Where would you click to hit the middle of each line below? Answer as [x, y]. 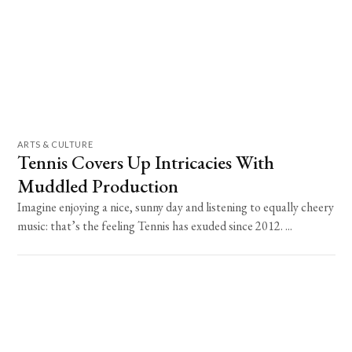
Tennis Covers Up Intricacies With [146, 162]
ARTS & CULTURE [55, 144]
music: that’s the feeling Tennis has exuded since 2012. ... [155, 225]
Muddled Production [98, 185]
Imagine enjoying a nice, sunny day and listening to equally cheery [176, 207]
